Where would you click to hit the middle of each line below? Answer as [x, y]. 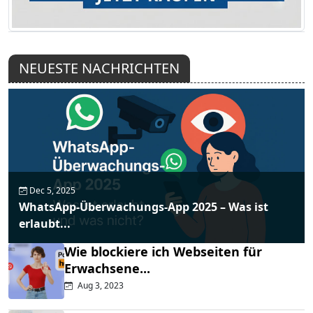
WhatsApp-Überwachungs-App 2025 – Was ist [144, 207]
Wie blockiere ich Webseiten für [163, 252]
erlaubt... [45, 224]
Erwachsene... [107, 269]
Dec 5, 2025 [51, 191]
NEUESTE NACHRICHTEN [99, 68]
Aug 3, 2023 [100, 286]
